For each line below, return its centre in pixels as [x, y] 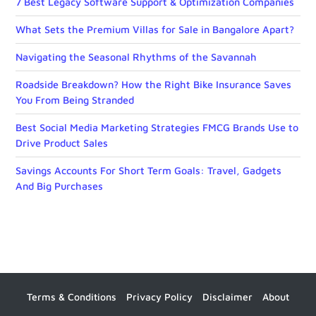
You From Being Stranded [75, 99]
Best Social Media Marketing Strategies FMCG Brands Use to [157, 127]
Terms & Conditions [72, 296]
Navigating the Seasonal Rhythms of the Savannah [136, 56]
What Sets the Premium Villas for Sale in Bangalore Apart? [155, 29]
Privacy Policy [159, 296]
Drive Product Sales [62, 142]
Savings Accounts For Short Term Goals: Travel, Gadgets [148, 170]
